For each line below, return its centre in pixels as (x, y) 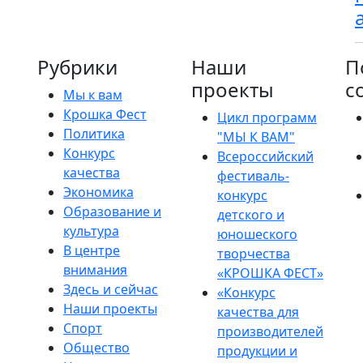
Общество (96, 348)
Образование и (112, 211)
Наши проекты (110, 309)
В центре (92, 250)
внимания (95, 270)
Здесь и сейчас (111, 289)
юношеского (257, 234)
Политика (94, 134)
